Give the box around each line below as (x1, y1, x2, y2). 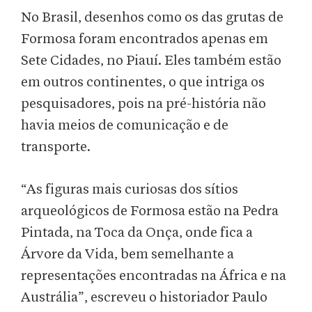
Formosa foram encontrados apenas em (21, 32, 268, 47)
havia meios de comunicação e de (21, 118, 228, 133)
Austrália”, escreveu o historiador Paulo (21, 290, 267, 305)
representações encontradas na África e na (21, 269, 286, 283)
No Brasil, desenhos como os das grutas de (21, 10, 283, 25)
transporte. (21, 140, 93, 155)
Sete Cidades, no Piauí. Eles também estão (21, 54, 281, 68)
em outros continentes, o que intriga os (21, 75, 265, 90)
